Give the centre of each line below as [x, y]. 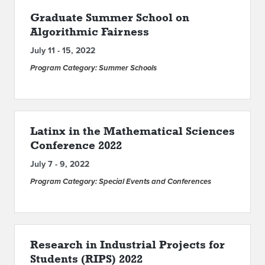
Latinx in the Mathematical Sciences [132, 131]
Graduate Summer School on [110, 17]
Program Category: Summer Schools [93, 68]
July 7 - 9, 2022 [60, 164]
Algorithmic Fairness [90, 31]
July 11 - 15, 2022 [63, 51]
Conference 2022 [76, 145]
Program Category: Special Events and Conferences [121, 182]
